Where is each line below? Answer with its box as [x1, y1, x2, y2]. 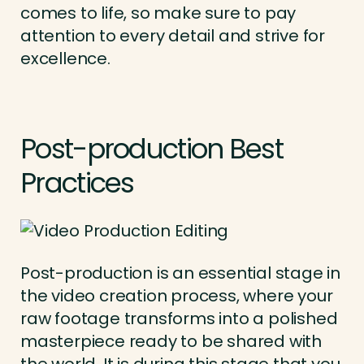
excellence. [20, 47, 110, 71]
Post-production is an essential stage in [20, 262, 340, 285]
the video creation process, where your [20, 284, 333, 308]
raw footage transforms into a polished [20, 307, 338, 331]
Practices [20, 163, 134, 203]
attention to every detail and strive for [20, 24, 325, 48]
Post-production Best [20, 129, 283, 169]
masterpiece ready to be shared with [20, 330, 322, 353]
